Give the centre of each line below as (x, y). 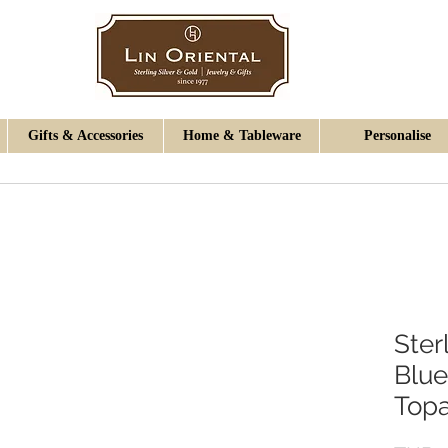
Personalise (397, 135)
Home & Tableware (241, 135)
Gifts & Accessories (85, 135)
